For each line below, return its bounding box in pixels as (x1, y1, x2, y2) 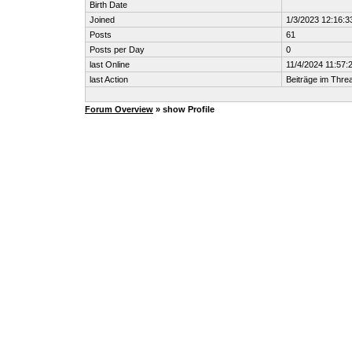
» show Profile (153, 104, 214, 114)
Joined (90, 15, 115, 24)
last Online (90, 60, 130, 69)
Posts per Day (90, 45, 145, 54)
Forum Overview (85, 104, 153, 114)
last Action (90, 75, 128, 84)
